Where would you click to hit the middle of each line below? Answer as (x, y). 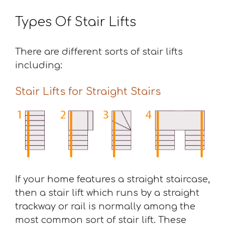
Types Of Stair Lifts (76, 22)
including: (39, 65)
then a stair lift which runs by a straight (107, 193)
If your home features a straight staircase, (113, 179)
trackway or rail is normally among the (105, 206)
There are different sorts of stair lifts (99, 52)
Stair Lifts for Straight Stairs (88, 92)
